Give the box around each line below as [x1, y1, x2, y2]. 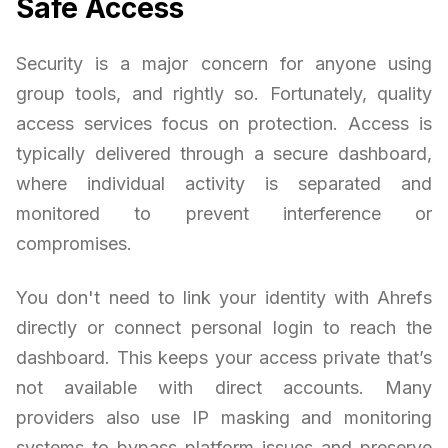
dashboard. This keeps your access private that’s [16, 347, 432, 369]
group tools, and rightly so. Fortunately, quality [16, 83, 432, 105]
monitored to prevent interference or [16, 203, 432, 225]
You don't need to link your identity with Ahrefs [16, 287, 432, 309]
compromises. [16, 233, 132, 255]
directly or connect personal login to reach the [16, 317, 432, 339]
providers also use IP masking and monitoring [16, 407, 432, 429]
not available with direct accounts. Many [16, 377, 432, 399]
